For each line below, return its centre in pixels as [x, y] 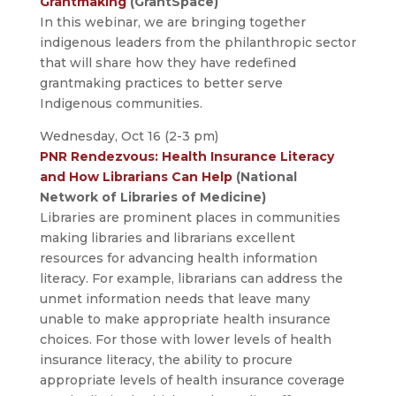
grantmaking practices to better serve [161, 84]
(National [264, 177]
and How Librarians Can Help [136, 177]
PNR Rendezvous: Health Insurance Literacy [187, 157]
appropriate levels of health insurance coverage [192, 381]
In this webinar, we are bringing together [172, 23]
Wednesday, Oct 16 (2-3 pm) [129, 137]
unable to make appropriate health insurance [185, 320]
